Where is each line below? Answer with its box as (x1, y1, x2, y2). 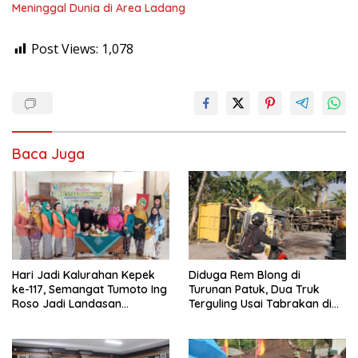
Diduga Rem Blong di (189, 268, 300, 283)
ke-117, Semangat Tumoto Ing (12, 282, 168, 297)
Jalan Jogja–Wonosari (189, 311, 310, 326)
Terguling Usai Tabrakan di (189, 296, 332, 312)
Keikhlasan (12, 325, 70, 340)
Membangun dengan (12, 311, 122, 326)
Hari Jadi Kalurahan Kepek (12, 268, 155, 283)
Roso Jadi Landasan (12, 296, 121, 312)
